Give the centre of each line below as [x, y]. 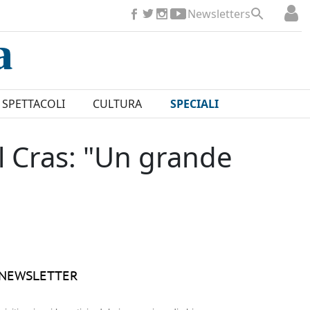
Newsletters [219, 14]
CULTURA [118, 104]
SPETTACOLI [33, 104]
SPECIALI [194, 104]
